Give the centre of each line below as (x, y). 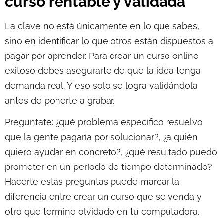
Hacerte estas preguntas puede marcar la (92, 182)
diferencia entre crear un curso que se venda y (103, 197)
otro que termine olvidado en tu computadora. (102, 212)
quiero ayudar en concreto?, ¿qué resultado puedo (111, 152)
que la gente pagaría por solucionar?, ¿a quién (101, 137)
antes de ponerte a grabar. (60, 100)
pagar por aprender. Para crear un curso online (102, 55)
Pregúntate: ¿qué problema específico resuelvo (104, 122)
